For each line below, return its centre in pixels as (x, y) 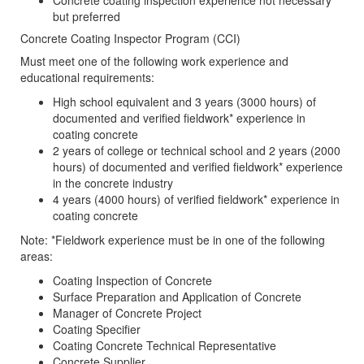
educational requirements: (87, 78)
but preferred (87, 17)
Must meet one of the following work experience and (154, 61)
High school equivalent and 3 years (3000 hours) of (184, 102)
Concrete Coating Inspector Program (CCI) (130, 39)
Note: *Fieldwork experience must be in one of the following (173, 240)
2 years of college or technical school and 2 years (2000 (197, 151)
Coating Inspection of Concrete (132, 281)
